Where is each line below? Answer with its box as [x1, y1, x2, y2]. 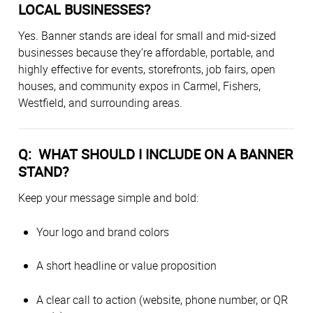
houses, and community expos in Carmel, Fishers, [18, 78, 261, 94]
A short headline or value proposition [36, 258, 217, 274]
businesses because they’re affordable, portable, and [18, 45, 275, 61]
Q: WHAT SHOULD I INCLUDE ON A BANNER [18, 145, 293, 164]
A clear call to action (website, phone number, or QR [36, 291, 288, 307]
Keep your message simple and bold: [18, 190, 198, 206]
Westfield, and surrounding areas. [18, 95, 182, 111]
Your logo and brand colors [36, 224, 169, 240]
